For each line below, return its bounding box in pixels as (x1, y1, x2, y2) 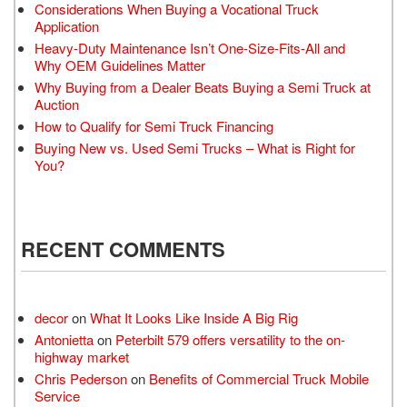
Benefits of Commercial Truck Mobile (149, 369, 369, 389)
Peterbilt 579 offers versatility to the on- (115, 330, 345, 350)
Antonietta (35, 330, 94, 350)
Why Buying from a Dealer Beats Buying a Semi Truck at (35, 77, 371, 97)
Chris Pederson (35, 369, 127, 389)
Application (35, 16, 99, 36)
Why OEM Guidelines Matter (35, 55, 205, 75)
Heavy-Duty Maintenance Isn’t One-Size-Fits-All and (35, 38, 345, 58)
